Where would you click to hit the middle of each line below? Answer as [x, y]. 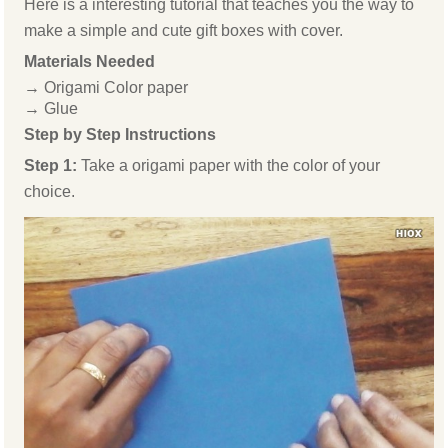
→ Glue [51, 109]
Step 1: [53, 166]
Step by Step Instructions [120, 135]
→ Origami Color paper [106, 88]
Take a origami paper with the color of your [231, 166]
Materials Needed [90, 62]
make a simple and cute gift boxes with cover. [184, 31]
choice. [50, 192]
